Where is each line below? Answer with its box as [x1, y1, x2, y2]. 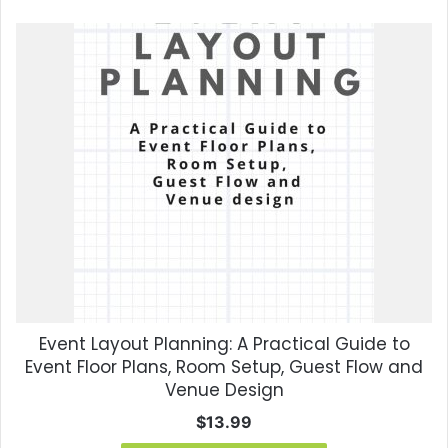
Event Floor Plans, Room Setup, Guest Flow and [25, 355, 423, 380]
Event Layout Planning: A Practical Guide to [38, 332, 410, 357]
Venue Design [164, 378, 284, 403]
